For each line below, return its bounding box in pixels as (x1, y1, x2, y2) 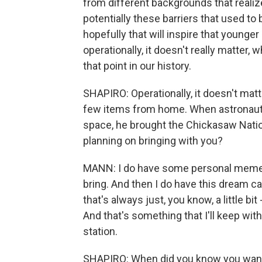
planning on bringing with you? (83, 135, 223, 147)
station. (83, 225, 118, 237)
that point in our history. (83, 60, 191, 72)
